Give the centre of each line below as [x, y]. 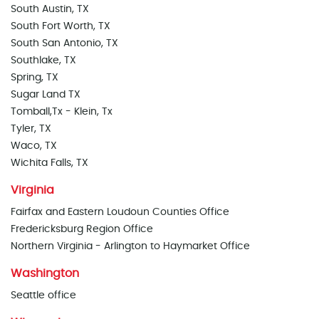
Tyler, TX [31, 129]
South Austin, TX [50, 9]
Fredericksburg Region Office [82, 229]
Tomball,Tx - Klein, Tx [62, 112]
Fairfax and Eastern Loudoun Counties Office [120, 212]
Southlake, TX [43, 61]
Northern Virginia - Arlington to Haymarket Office [130, 246]
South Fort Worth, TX [61, 26]
